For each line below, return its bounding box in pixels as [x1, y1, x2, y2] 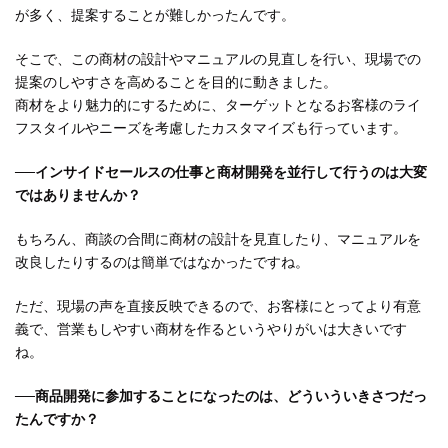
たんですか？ [15, 412, 99, 428]
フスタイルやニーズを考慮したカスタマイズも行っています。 [15, 121, 407, 137]
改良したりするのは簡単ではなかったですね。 [15, 255, 309, 271]
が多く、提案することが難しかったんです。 [15, 8, 295, 24]
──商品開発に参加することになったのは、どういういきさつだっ [15, 389, 427, 405]
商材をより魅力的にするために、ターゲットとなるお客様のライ [15, 98, 421, 114]
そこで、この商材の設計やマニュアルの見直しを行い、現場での [15, 52, 421, 68]
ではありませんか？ [15, 188, 141, 204]
